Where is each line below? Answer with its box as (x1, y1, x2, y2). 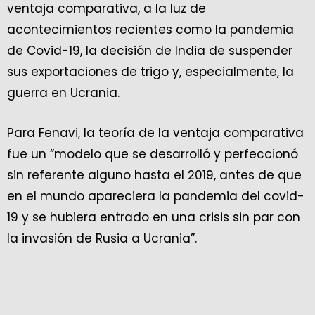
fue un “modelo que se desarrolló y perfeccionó (7, 146, 298, 163)
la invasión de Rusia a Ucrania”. (7, 230, 197, 247)
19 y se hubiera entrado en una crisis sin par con (7, 209, 300, 226)
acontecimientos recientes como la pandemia (7, 21, 294, 39)
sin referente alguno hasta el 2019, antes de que (7, 167, 302, 184)
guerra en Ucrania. (7, 84, 120, 102)
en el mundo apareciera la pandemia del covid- (7, 188, 304, 205)
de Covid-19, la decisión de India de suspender (7, 42, 292, 60)
